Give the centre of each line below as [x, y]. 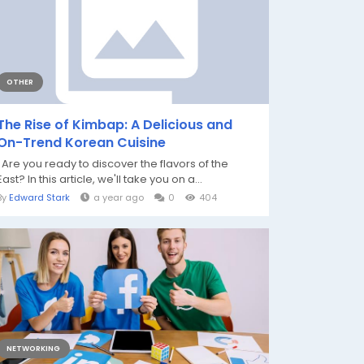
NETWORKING [33, 349]
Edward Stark [39, 197]
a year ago [119, 197]
